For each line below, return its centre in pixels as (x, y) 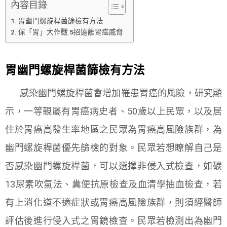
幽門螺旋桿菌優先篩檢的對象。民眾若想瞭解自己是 (113, 148)
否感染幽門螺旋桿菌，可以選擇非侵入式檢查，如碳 (113, 166)
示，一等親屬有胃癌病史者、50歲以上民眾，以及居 (113, 111)
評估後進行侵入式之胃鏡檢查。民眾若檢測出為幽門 (113, 221)
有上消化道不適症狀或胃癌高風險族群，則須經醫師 (113, 202)
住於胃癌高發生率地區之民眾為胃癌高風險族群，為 (113, 129)
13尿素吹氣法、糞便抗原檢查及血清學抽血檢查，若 (113, 184)
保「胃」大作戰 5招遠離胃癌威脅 (70, 32)
